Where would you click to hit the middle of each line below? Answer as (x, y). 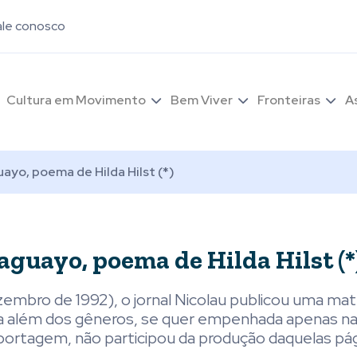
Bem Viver (202, 100)
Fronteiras (289, 100)
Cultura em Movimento (76, 100)
